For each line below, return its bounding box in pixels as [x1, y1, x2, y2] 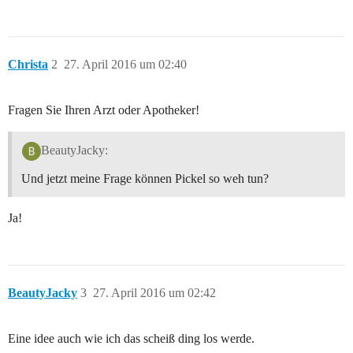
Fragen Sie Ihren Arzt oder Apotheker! [8, 103, 199, 117]
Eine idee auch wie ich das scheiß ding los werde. [8, 331, 255, 345]
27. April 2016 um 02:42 [93, 285, 216, 299]
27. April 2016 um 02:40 [64, 58, 187, 72]
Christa [8, 58, 48, 72]
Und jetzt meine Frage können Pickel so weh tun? [21, 171, 269, 185]
